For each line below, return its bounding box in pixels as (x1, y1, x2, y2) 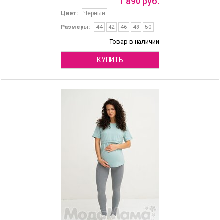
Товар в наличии (109, 38, 159, 46)
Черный (83, 10, 105, 17)
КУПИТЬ (96, 56, 123, 64)
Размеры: (60, 24, 90, 31)
